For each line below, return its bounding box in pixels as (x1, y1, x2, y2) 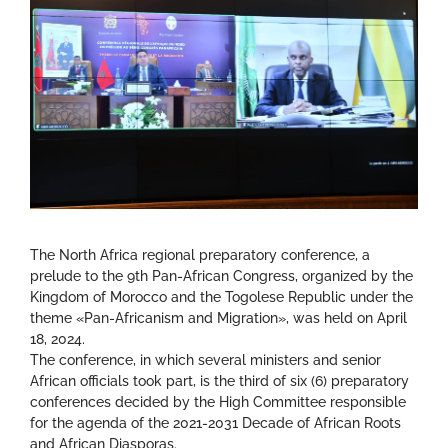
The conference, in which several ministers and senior (30, 352, 381, 369)
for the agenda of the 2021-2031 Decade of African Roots (30, 415, 401, 432)
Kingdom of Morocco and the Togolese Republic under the (30, 289, 413, 306)
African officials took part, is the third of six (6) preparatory (30, 373, 409, 390)
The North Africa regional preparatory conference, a (30, 247, 370, 264)
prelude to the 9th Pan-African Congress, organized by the (30, 268, 413, 285)
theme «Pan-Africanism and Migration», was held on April (30, 310, 407, 327)
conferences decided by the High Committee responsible (30, 394, 406, 411)
